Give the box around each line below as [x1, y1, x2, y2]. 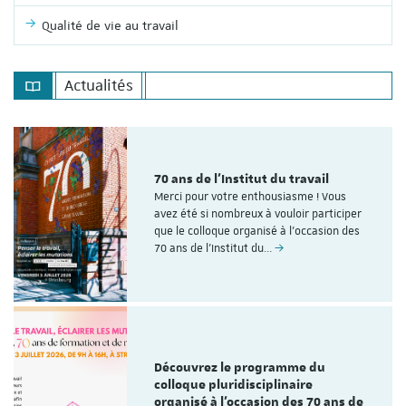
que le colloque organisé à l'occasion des [154, 224, 361, 239]
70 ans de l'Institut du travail [154, 171, 330, 188]
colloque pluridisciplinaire [154, 376, 314, 393]
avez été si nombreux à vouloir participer [154, 207, 362, 222]
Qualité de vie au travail [42, 16, 179, 34]
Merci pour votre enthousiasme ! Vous [154, 189, 347, 205]
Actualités [63, 75, 133, 96]
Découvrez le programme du [154, 359, 326, 376]
